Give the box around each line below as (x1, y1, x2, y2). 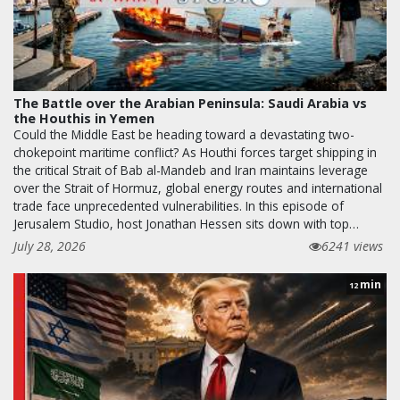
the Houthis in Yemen (13, 110, 154, 128)
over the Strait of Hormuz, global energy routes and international (13, 179, 382, 197)
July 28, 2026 (13, 237, 86, 255)
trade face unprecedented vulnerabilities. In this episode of (13, 197, 344, 215)
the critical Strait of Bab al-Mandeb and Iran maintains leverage (13, 162, 368, 179)
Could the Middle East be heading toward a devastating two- (13, 126, 354, 144)
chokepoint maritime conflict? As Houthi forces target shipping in (13, 144, 377, 162)
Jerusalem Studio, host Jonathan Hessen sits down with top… (13, 215, 359, 233)
